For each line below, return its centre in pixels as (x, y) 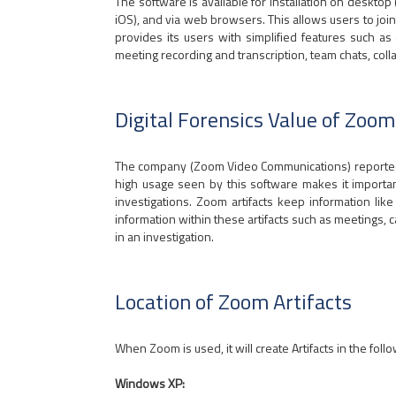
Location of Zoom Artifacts (233, 301)
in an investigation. (164, 236)
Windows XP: (150, 383)
